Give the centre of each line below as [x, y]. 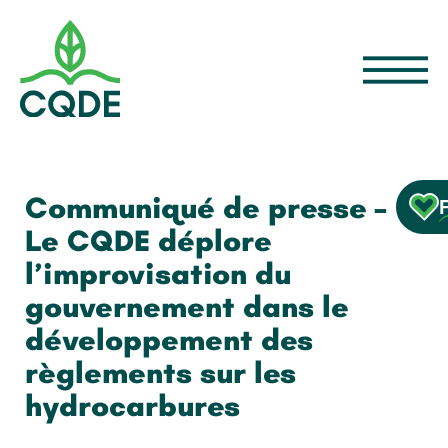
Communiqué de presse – [205, 208]
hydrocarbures [132, 406]
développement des [169, 340]
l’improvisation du [158, 274]
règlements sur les [160, 373]
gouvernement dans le [187, 307]
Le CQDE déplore [148, 241]
